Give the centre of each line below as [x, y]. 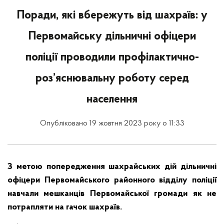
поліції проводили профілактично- [112, 57]
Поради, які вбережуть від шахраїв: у [112, 15]
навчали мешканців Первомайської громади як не [112, 194]
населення [112, 99]
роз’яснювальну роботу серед [112, 78]
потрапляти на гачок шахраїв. [65, 207]
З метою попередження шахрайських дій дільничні [112, 167]
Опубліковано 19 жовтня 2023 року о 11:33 [112, 123]
